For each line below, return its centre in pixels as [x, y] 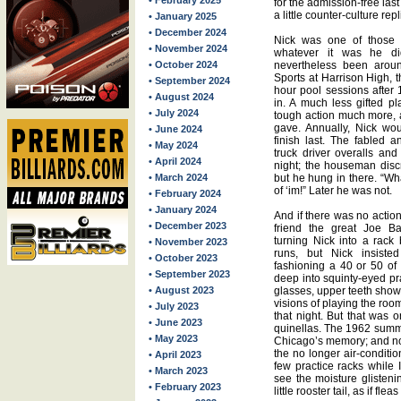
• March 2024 [178, 177]
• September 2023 [189, 274]
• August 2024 [181, 97]
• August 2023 [181, 290]
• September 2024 [189, 81]
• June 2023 [175, 322]
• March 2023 [178, 371]
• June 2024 [175, 129]
